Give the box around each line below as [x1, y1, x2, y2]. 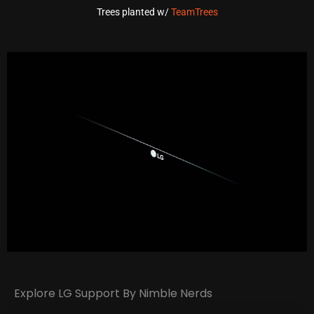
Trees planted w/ [96, 6, 171, 18]
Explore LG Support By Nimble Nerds [14, 285, 212, 301]
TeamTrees [170, 6, 218, 18]
